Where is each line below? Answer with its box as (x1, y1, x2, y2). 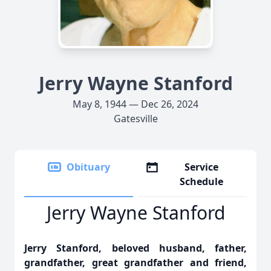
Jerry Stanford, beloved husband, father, (24, 241, 247, 255)
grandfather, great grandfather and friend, (24, 256, 247, 269)
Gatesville (113, 112, 158, 125)
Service (184, 160, 219, 174)
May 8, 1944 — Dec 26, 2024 (73, 97, 198, 111)
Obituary (67, 160, 110, 174)
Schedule (180, 175, 224, 188)
